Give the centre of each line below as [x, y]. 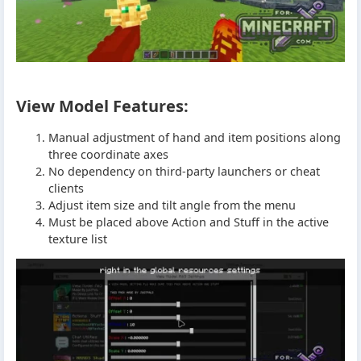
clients [66, 188]
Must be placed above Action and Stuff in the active [189, 222]
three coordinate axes [108, 154]
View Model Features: [102, 106]
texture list [78, 239]
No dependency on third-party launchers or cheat [184, 171]
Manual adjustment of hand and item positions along [195, 137]
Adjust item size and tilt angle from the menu [172, 205]
